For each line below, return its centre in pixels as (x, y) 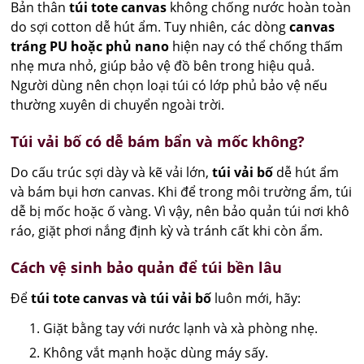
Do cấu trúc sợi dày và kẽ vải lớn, (112, 172)
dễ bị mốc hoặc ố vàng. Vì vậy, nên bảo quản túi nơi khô (180, 211)
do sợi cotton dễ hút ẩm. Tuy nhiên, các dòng (150, 26)
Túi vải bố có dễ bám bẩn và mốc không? (158, 141)
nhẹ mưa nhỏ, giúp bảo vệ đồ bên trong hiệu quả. (163, 65)
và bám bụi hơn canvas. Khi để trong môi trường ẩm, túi (182, 191)
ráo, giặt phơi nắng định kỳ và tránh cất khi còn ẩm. (167, 230)
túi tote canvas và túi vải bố (121, 298)
